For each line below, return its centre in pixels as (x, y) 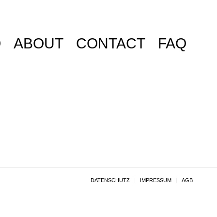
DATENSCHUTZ (110, 180)
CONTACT (111, 43)
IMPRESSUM (156, 180)
